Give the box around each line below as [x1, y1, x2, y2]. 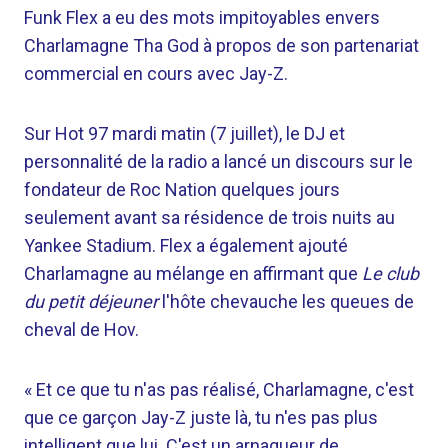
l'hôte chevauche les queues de [158, 291, 414, 312]
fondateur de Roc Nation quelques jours [24, 179, 340, 200]
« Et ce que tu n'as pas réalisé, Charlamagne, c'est [24, 379, 414, 400]
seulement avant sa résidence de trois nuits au [24, 207, 395, 228]
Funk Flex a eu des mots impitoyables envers [24, 7, 380, 28]
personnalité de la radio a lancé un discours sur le [24, 151, 413, 172]
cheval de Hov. [24, 319, 139, 340]
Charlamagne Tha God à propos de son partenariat [24, 35, 419, 56]
